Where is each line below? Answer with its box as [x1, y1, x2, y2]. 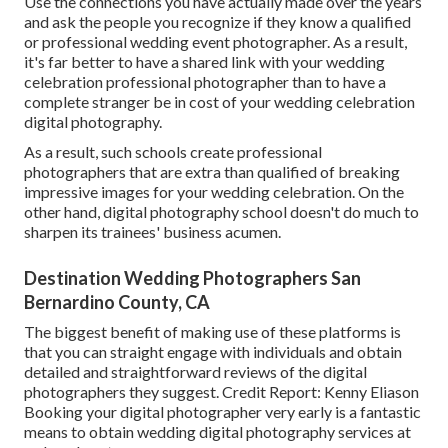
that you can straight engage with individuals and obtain [24, 342, 402, 362]
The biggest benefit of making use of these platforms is [24, 322, 401, 342]
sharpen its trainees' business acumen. [24, 222, 281, 242]
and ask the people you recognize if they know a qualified [24, 12, 411, 32]
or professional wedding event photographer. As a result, [24, 32, 407, 52]
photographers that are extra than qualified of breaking [24, 162, 400, 182]
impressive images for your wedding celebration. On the [24, 182, 404, 202]
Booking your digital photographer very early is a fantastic [24, 402, 421, 422]
